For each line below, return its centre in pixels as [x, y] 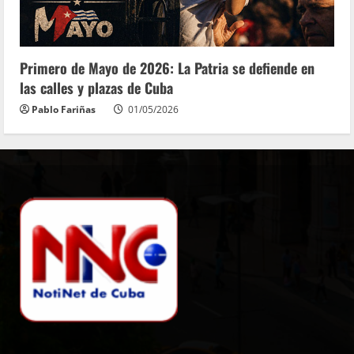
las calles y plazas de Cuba [96, 87]
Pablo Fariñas [64, 109]
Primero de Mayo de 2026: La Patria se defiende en [167, 68]
